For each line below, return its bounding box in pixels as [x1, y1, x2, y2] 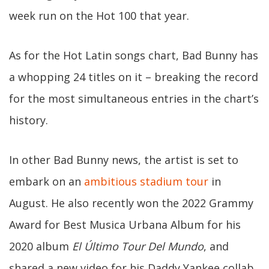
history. [9, 113, 48, 127]
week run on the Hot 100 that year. [9, 8, 189, 23]
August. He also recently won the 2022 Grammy [9, 196, 253, 210]
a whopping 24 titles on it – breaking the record [9, 70, 258, 84]
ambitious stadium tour [84, 174, 208, 189]
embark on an [9, 174, 84, 189]
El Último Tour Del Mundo [72, 239, 204, 253]
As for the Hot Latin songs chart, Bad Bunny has [9, 48, 258, 62]
